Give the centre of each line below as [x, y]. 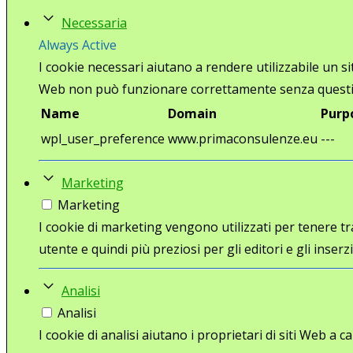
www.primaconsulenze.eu [243, 138]
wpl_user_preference [103, 138]
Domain [192, 113]
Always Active [78, 45]
